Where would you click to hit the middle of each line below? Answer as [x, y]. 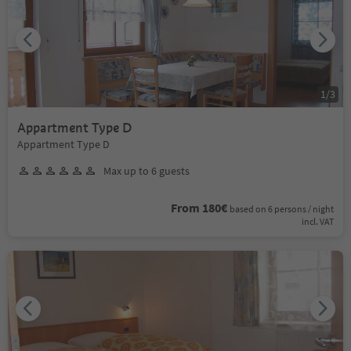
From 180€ [199, 207]
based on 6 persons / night [282, 208]
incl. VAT [318, 221]
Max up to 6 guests [147, 170]
